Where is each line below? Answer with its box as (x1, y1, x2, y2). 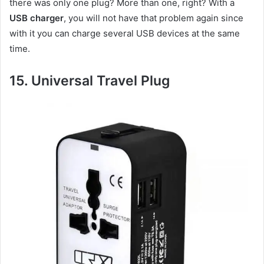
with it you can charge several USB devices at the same (9, 28, 240, 39)
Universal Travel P (31, 72, 150, 90)
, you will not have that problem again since (64, 12, 243, 24)
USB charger (9, 12, 64, 24)
